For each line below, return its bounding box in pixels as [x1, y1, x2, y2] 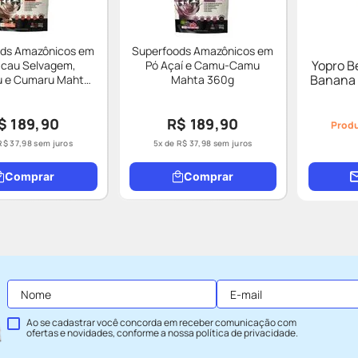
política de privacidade [196, 326, 296, 340]
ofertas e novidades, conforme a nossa [26, 326, 196, 340]
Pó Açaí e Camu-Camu [145, 58, 261, 73]
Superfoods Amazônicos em [132, 43, 274, 58]
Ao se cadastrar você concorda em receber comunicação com [26, 316, 296, 329]
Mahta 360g [171, 72, 235, 87]
